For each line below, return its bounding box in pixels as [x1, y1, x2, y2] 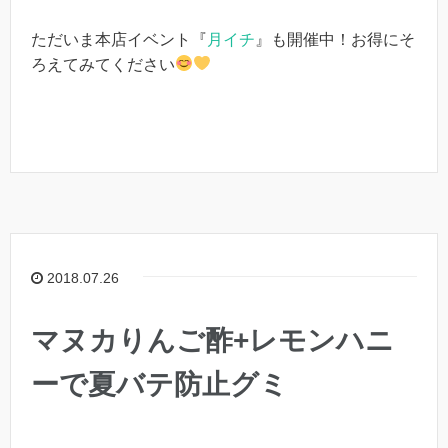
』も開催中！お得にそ [255, 30, 415, 48]
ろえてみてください [31, 55, 175, 73]
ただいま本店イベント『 [31, 30, 207, 48]
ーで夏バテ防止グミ [31, 369, 288, 401]
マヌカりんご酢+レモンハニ [31, 325, 394, 357]
